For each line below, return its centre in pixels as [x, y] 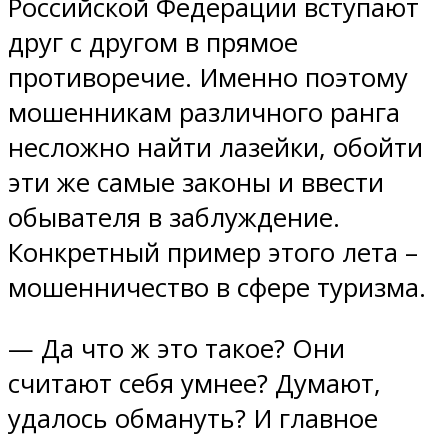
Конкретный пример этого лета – [213, 253]
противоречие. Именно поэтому [208, 78]
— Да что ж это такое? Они [176, 348]
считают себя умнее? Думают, [194, 383]
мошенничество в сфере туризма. [217, 288]
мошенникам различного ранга [204, 113]
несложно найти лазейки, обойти [215, 148]
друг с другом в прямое [153, 43]
